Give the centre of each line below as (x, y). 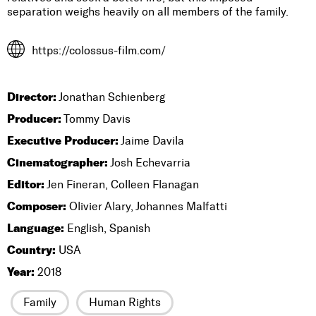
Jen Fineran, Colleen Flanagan (122, 184)
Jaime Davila (151, 141)
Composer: (37, 206)
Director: (32, 97)
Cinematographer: (57, 162)
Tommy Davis (96, 119)
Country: (31, 250)
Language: (36, 228)
